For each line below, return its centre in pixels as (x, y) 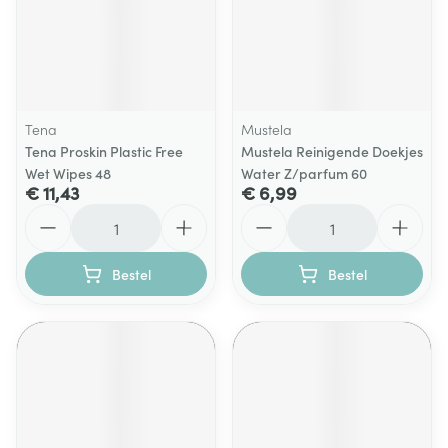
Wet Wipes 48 (68, 173)
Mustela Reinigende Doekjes (332, 151)
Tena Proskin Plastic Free (104, 151)
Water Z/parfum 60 (304, 173)
